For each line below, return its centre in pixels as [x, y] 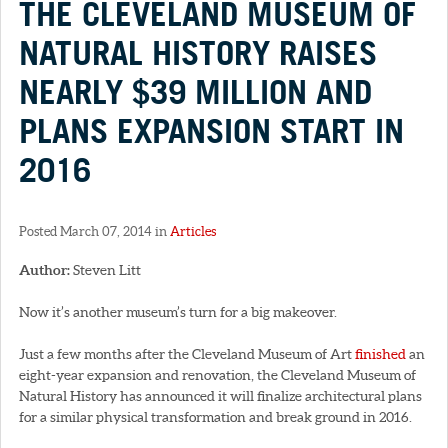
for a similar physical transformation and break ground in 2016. [215, 416]
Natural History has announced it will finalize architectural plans [220, 395]
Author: [44, 269]
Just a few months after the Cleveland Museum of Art [187, 353]
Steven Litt [105, 269]
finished [382, 353]
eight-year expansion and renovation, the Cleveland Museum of [217, 374]
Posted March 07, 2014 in [94, 231]
